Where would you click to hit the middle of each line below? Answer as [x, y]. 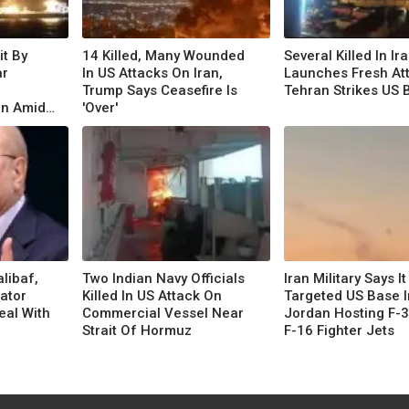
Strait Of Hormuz [137, 330]
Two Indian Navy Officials [163, 278]
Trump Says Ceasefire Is [160, 90]
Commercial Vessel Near [163, 313]
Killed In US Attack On [152, 295]
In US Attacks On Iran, [152, 73]
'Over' [100, 107]
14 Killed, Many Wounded [163, 55]
